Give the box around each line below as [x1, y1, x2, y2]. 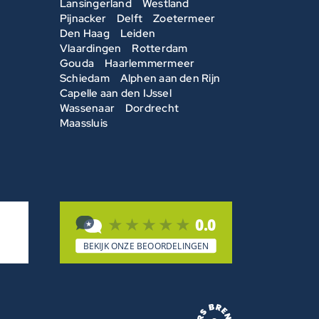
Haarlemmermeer [105, 56, 195, 70]
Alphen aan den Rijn [120, 70, 221, 85]
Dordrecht [125, 100, 179, 115]
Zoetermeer [153, 11, 216, 26]
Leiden [120, 26, 156, 41]
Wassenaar [59, 100, 115, 115]
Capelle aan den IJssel [59, 85, 172, 100]
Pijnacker [59, 11, 106, 26]
